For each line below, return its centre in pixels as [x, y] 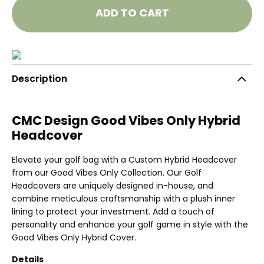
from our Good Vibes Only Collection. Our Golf [107, 172]
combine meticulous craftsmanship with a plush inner [123, 198]
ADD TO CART [132, 13]
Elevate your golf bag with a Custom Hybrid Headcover [124, 159]
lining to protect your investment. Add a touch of [113, 211]
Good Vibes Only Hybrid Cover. [74, 237]
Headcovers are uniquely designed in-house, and [113, 185]
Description [39, 79]
